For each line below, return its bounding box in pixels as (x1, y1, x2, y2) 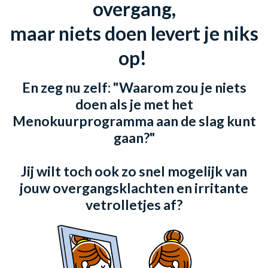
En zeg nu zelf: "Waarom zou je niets (22, 78, 246, 96)
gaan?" (113, 129, 155, 146)
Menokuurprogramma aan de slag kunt (12, 112, 256, 129)
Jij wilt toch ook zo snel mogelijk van (21, 162, 247, 179)
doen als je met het (75, 95, 193, 112)
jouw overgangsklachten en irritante (20, 179, 248, 196)
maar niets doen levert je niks (10, 21, 258, 45)
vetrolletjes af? (86, 196, 182, 213)
